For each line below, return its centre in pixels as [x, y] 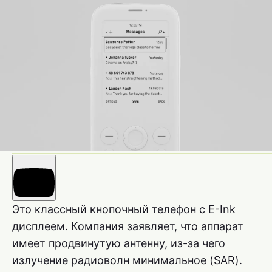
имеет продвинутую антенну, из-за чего [119, 243]
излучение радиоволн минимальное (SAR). [127, 260]
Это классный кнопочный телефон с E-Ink [124, 209]
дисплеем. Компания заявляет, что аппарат [128, 226]
